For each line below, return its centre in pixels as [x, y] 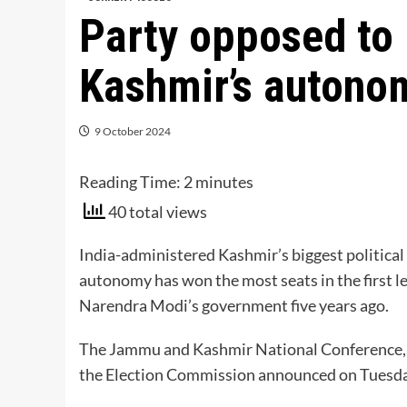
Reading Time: [131, 182]
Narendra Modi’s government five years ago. [234, 305]
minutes [224, 182]
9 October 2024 [133, 132]
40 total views [156, 212]
